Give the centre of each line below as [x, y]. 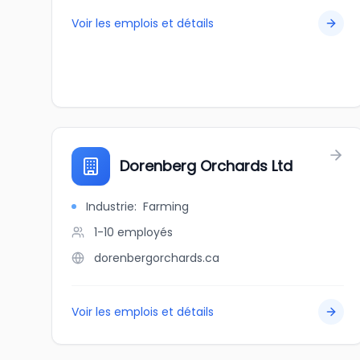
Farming [166, 207]
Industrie [110, 207]
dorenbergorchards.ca [157, 258]
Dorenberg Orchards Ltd [206, 166]
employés [145, 232]
